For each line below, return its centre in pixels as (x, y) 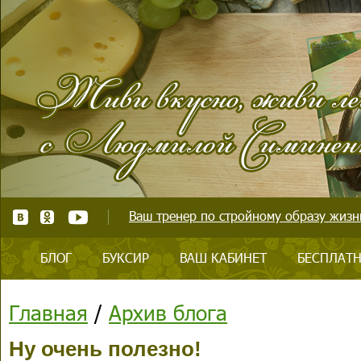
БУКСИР (126, 257)
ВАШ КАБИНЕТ (223, 257)
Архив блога (168, 312)
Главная (48, 312)
